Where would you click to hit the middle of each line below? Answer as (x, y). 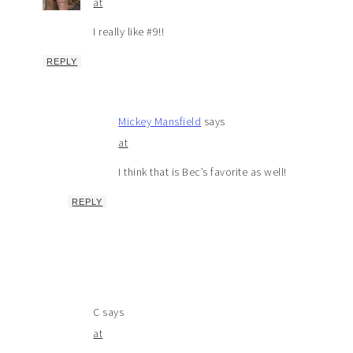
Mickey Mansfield (160, 122)
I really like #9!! (129, 32)
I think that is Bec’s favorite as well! (203, 172)
